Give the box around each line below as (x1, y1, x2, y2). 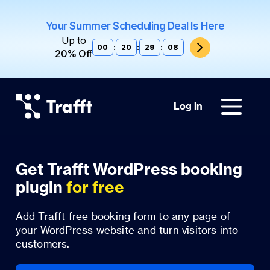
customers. (15, 237, 70, 251)
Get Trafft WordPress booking (15, 160, 242, 180)
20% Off (55, 47, 92, 60)
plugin (15, 178, 66, 198)
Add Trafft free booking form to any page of (15, 210, 231, 223)
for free (66, 178, 124, 198)
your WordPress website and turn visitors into (15, 224, 239, 237)
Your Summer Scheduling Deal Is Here (45, 19, 225, 32)
